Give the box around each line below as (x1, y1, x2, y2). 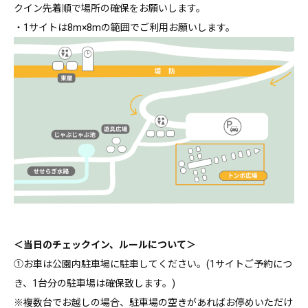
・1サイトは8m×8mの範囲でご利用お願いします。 (14, 22, 235, 34)
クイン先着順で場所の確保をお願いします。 (14, 3, 206, 14)
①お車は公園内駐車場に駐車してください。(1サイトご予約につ (14, 258, 292, 270)
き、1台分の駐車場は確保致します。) (14, 278, 175, 289)
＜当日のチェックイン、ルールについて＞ (14, 239, 196, 251)
